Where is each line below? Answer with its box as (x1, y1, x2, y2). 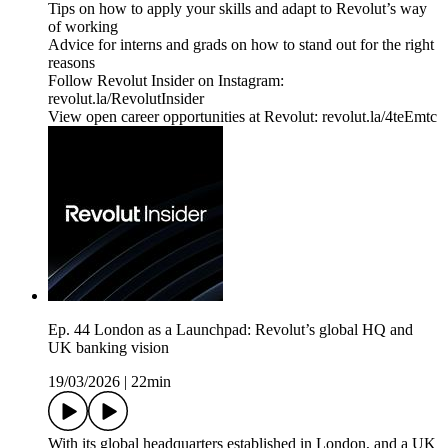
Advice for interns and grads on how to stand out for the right (48, 36, 434, 54)
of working (48, 18, 118, 36)
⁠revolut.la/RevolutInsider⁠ (48, 90, 204, 108)
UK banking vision (48, 339, 169, 357)
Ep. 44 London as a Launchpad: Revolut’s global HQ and (48, 321, 413, 339)
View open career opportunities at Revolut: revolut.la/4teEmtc (48, 108, 437, 126)
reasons (48, 54, 95, 72)
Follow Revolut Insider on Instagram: (48, 72, 284, 90)
